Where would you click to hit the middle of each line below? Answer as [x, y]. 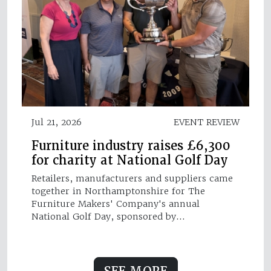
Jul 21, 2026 [57, 122]
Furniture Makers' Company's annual [116, 204]
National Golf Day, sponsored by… [108, 216]
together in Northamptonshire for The [118, 191]
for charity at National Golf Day [130, 160]
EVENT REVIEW [207, 122]
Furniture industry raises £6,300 [131, 145]
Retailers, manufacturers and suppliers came [132, 178]
